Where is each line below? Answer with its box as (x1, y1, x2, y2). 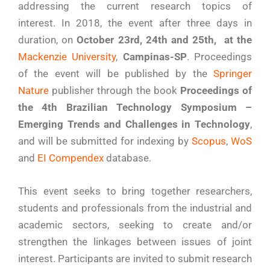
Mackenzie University (18, 50, 116, 63)
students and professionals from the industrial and (18, 202, 252, 215)
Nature (18, 84, 49, 96)
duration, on (18, 33, 77, 46)
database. (104, 151, 151, 164)
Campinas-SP (118, 50, 187, 63)
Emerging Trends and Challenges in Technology (18, 118, 250, 130)
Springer (213, 67, 252, 80)
